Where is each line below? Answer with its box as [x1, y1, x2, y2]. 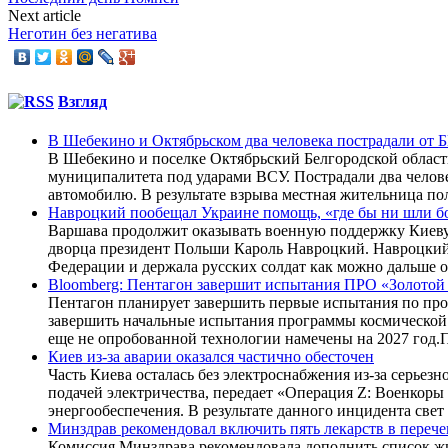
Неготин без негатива [8, 25, 157, 43]
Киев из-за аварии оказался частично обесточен [48, 347, 374, 365]
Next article [8, 7, 81, 25]
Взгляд [58, 92, 107, 110]
